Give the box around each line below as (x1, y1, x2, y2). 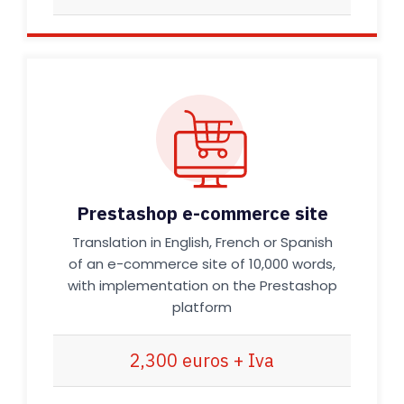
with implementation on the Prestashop (67, 276, 337, 295)
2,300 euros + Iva (129, 348, 274, 372)
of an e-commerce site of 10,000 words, (69, 254, 335, 273)
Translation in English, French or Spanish (71, 233, 333, 252)
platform (172, 298, 232, 317)
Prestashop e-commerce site (76, 201, 328, 225)
